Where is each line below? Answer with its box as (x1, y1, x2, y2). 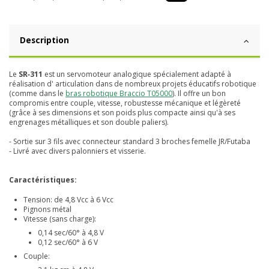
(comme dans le (9, 88, 65, 98)
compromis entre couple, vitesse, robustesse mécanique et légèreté (9, 97, 241, 108)
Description (20, 34, 69, 46)
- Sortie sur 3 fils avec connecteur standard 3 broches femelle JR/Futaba (9, 136, 250, 147)
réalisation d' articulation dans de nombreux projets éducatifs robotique (9, 78, 256, 89)
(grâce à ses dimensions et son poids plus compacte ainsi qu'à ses (9, 107, 235, 118)
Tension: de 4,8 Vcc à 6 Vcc (23, 194, 113, 205)
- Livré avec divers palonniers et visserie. (9, 145, 146, 156)
